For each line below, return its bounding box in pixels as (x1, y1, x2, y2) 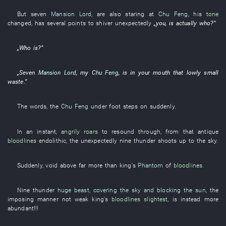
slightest (144, 195, 168, 203)
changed (8, 19, 31, 27)
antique (198, 127, 219, 135)
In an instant (17, 127, 56, 135)
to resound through (101, 127, 160, 135)
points (68, 19, 86, 27)
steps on (123, 102, 148, 110)
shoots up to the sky (157, 136, 217, 144)
